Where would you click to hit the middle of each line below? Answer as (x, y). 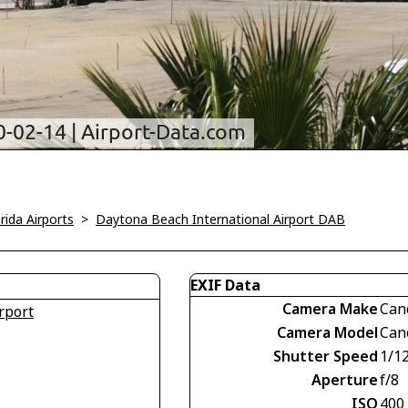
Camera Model (327, 332)
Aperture (345, 380)
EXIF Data (225, 285)
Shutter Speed (326, 356)
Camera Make (330, 309)
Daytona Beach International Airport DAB (220, 219)
